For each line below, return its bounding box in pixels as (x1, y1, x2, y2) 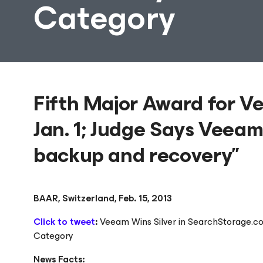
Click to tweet (33, 214, 95, 230)
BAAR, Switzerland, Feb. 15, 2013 (33, 190, 172, 206)
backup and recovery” (33, 137, 239, 173)
